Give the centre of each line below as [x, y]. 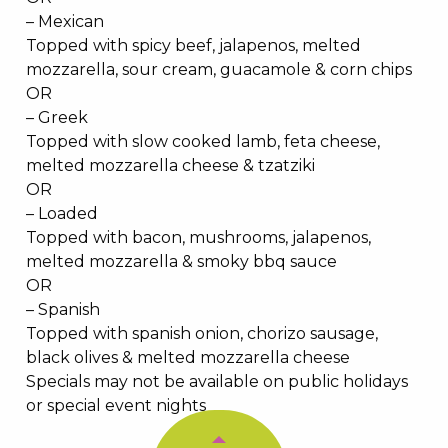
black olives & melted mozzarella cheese [188, 358]
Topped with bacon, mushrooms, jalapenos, [198, 238]
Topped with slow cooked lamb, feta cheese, [203, 142]
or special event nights [116, 406]
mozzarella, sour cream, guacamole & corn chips [219, 70]
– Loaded [62, 214]
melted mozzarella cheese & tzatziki [170, 166]
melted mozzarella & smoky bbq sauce [181, 262]
